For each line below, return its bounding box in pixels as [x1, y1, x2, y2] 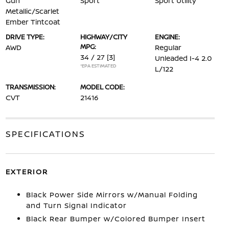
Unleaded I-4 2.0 [155, 53, 212, 63]
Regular [155, 42, 182, 52]
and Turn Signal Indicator [26, 200, 127, 210]
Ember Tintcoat [5, 17, 60, 27]
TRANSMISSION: [5, 82, 56, 91]
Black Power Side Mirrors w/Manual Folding [26, 190, 198, 199]
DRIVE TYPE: [5, 32, 44, 41]
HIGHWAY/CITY [80, 32, 127, 41]
